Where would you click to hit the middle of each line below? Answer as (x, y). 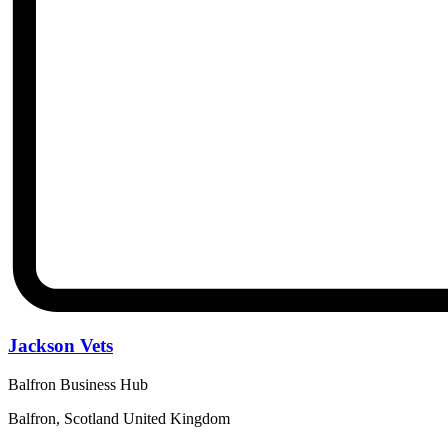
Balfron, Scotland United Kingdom (119, 418)
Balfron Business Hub (78, 384)
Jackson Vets (60, 346)
